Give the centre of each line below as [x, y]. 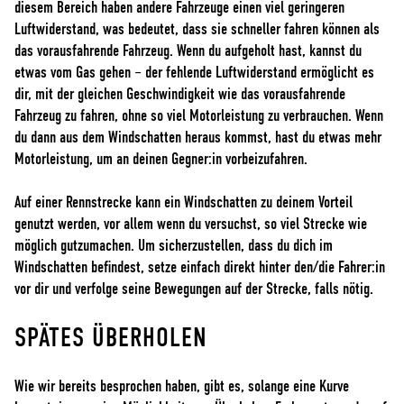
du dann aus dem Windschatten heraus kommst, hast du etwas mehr [198, 138]
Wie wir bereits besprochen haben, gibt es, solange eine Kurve [182, 386]
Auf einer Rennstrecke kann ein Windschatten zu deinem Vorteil [184, 202]
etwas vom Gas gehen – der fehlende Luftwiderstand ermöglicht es [194, 73]
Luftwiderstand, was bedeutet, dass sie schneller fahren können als [197, 29]
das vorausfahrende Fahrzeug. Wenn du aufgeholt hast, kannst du [188, 51]
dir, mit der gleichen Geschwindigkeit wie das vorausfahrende [180, 94]
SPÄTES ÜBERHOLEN [111, 338]
